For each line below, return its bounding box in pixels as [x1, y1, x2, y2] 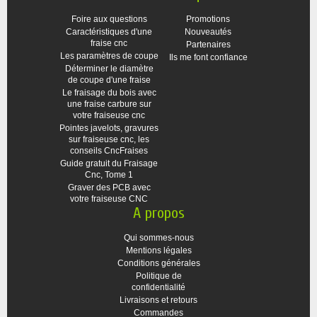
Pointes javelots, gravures [59, 123, 158, 133]
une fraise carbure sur [67, 99, 151, 109]
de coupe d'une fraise [67, 75, 151, 85]
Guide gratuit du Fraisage [60, 158, 158, 168]
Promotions [186, 14, 230, 24]
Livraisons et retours [120, 295, 197, 305]
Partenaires [185, 40, 231, 50]
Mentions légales [125, 246, 192, 255]
